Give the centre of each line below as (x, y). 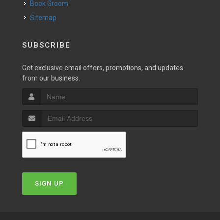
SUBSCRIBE (46, 45)
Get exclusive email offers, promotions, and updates (103, 68)
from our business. (51, 78)
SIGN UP (49, 183)
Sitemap (43, 18)
